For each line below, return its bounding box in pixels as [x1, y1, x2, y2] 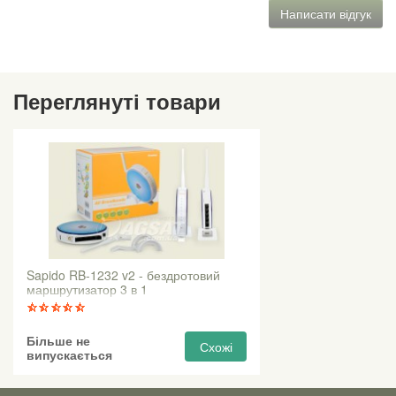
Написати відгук [280, 4, 371, 23]
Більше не [27, 331, 90, 350]
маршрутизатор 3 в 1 [27, 280, 148, 299]
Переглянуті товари [13, 86, 221, 117]
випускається [27, 346, 112, 364]
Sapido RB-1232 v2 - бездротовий [27, 266, 220, 285]
